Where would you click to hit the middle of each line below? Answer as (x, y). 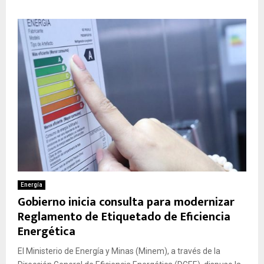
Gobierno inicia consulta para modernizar (126, 202)
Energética (47, 231)
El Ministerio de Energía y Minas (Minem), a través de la (119, 251)
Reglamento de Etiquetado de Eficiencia (124, 217)
